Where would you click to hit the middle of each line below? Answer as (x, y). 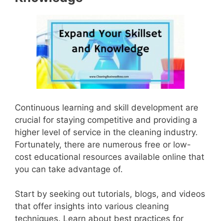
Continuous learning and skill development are (107, 107)
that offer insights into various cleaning (92, 206)
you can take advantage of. (69, 169)
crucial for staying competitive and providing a (106, 120)
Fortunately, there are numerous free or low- (103, 144)
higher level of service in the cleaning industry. (106, 132)
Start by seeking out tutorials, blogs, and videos (110, 194)
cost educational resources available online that (110, 157)
